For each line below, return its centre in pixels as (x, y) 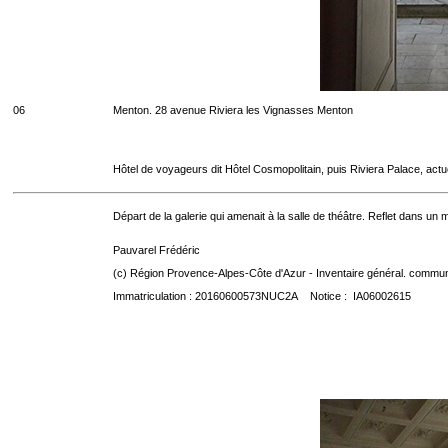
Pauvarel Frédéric (156, 250)
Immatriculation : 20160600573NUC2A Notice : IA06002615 (262, 296)
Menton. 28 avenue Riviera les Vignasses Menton (233, 110)
